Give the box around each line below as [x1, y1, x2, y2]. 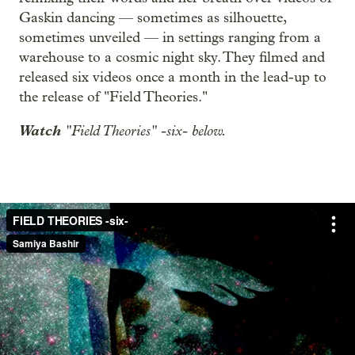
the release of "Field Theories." [19, 88, 208, 105]
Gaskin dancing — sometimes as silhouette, [19, 9, 286, 26]
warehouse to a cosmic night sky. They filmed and [19, 48, 325, 66]
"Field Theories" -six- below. [65, 121, 227, 139]
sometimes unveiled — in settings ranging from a [19, 29, 321, 46]
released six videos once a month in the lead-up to [19, 68, 326, 86]
